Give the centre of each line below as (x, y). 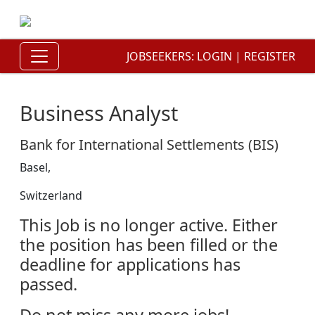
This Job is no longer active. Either (149, 225)
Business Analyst (99, 113)
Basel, (35, 167)
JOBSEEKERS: (162, 56)
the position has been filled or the (149, 245)
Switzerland (51, 195)
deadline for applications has (130, 264)
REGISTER (270, 56)
